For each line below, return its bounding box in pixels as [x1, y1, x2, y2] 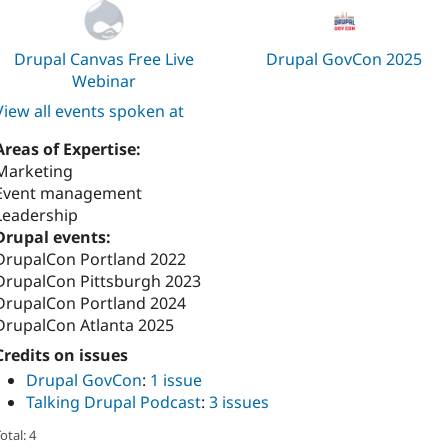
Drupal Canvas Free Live [13, 48, 194, 71]
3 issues [209, 390, 269, 413]
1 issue [150, 368, 202, 391]
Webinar [71, 70, 136, 93]
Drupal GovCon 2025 [266, 48, 423, 71]
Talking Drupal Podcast [26, 390, 201, 413]
